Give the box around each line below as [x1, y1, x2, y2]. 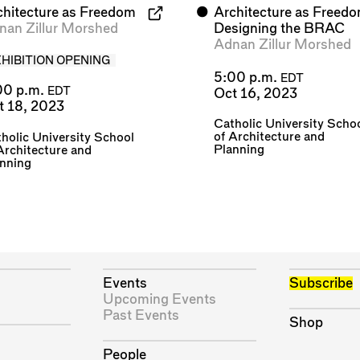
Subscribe [289, 276, 354, 290]
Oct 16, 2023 [214, 86, 298, 100]
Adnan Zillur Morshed [214, 38, 352, 52]
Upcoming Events [103, 292, 217, 306]
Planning [214, 143, 265, 156]
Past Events [103, 308, 180, 322]
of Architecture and [214, 130, 325, 143]
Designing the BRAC [214, 22, 346, 36]
